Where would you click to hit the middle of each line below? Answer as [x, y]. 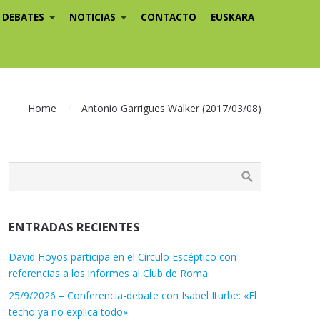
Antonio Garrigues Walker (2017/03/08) [171, 108]
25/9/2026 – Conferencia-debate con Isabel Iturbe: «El [132, 295]
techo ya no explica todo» [68, 311]
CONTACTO [169, 17]
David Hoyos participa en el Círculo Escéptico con [122, 256]
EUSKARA [232, 17]
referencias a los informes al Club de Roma [108, 273]
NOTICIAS [92, 17]
